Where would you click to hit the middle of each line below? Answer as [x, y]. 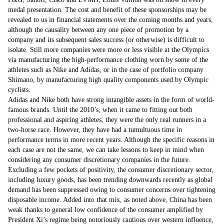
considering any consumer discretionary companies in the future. [99, 160]
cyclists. [19, 90]
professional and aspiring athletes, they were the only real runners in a [107, 120]
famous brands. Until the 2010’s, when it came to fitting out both [100, 110]
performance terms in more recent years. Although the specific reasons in [111, 140]
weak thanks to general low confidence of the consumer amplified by [105, 210]
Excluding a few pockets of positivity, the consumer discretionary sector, [111, 170]
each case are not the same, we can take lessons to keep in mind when [106, 150]
